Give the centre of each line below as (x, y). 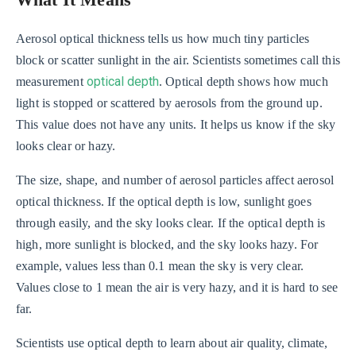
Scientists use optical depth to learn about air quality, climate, (172, 342)
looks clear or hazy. (66, 145)
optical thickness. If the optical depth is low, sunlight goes (164, 201)
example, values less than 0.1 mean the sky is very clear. (160, 265)
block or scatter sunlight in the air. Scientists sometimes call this (178, 60)
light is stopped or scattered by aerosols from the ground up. (169, 103)
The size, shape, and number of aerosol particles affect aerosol (175, 180)
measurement (51, 81)
